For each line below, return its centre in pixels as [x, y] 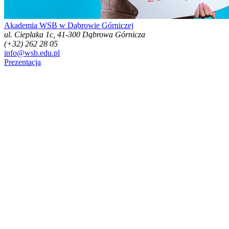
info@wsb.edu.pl [32, 53]
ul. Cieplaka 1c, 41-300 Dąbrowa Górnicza [75, 35]
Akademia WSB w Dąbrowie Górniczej [69, 26]
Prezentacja [22, 62]
